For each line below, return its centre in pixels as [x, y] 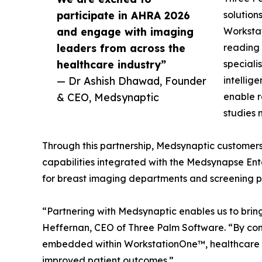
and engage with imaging [125, 31]
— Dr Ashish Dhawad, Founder [132, 80]
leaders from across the [121, 48]
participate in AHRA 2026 [123, 15]
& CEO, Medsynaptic [108, 97]
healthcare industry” [111, 64]
